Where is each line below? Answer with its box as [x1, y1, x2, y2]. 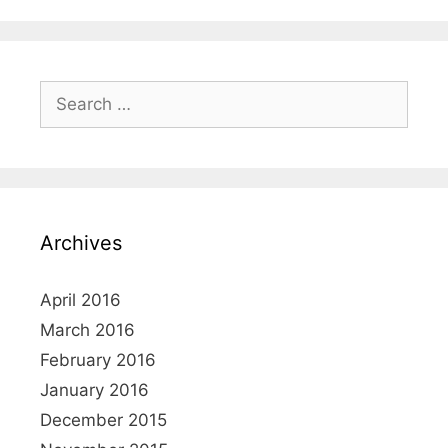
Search [39, 81, 95, 102]
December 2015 [40, 409, 167, 430]
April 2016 [40, 289, 121, 310]
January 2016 [40, 379, 149, 400]
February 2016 [40, 349, 156, 370]
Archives [40, 230, 122, 255]
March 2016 [40, 319, 135, 340]
